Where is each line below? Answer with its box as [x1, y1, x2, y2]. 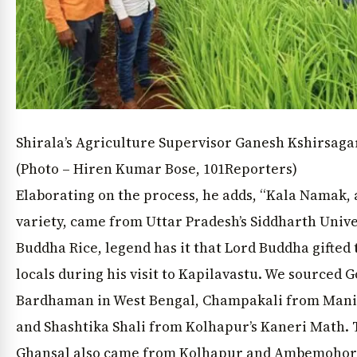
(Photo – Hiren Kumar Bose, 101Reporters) [16, 159, 297, 179]
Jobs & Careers [93, 96, 168, 108]
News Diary [18, 96, 73, 108]
